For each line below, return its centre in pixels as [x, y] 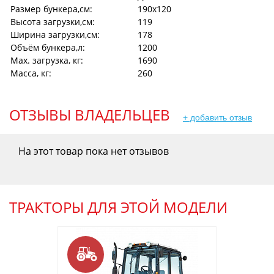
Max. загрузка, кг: [47, 60]
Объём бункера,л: [48, 47]
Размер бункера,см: [51, 9]
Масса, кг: [31, 73]
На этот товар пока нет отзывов [94, 151]
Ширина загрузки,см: [55, 34]
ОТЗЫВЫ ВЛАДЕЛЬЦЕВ [90, 114]
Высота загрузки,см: [53, 21]
